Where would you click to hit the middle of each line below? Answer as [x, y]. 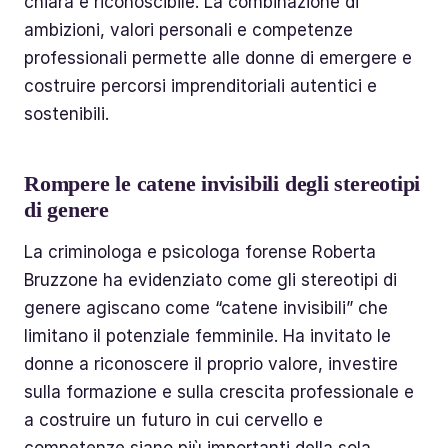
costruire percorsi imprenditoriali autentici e [200, 85]
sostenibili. [66, 113]
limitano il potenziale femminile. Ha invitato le [207, 335]
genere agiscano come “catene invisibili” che [206, 307]
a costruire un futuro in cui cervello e [173, 419]
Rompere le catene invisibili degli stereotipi [222, 183]
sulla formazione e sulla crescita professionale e [219, 391]
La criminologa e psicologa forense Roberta [200, 251]
